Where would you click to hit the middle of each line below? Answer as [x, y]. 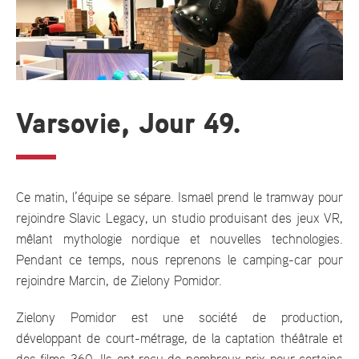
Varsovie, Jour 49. [129, 125]
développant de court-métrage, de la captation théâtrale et [179, 339]
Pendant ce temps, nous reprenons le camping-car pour [179, 260]
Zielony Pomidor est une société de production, [179, 318]
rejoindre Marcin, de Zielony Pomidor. [119, 281]
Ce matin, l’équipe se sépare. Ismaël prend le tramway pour [179, 198]
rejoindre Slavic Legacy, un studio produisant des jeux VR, [179, 218]
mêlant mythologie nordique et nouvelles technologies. [179, 239]
